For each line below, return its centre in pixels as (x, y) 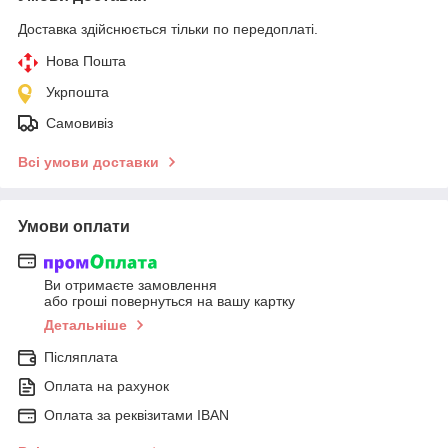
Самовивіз (79, 123)
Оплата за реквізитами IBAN (136, 414)
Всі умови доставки (88, 162)
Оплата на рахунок (106, 385)
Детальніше (85, 324)
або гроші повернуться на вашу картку (169, 300)
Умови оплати (74, 227)
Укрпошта (77, 92)
